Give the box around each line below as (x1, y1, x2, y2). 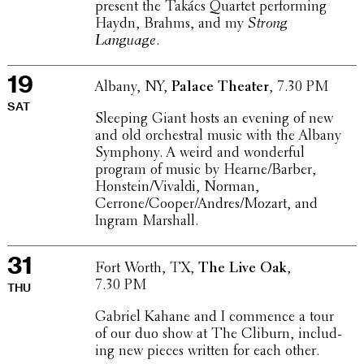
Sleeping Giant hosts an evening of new (94, 112, 333, 128)
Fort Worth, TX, (94, 261, 198, 276)
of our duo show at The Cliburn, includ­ (94, 327, 342, 342)
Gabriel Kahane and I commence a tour (94, 310, 334, 325)
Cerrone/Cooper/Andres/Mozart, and (94, 197, 318, 213)
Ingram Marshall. (94, 214, 198, 230)
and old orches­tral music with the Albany (94, 129, 341, 145)
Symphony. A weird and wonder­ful (94, 146, 305, 162)
